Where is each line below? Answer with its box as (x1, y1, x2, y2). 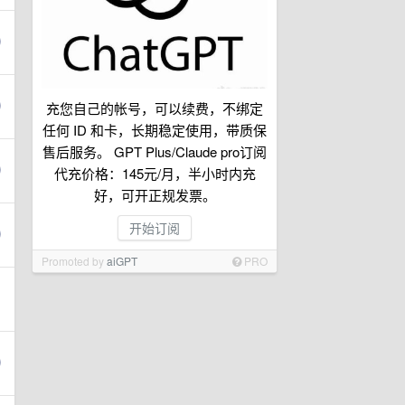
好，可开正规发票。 (93, 185, 216, 204)
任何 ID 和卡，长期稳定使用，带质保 (42, 120, 267, 139)
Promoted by (42, 253, 107, 268)
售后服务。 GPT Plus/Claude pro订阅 (42, 142, 267, 161)
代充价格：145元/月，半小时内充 (53, 164, 256, 183)
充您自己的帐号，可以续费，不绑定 (46, 99, 263, 118)
